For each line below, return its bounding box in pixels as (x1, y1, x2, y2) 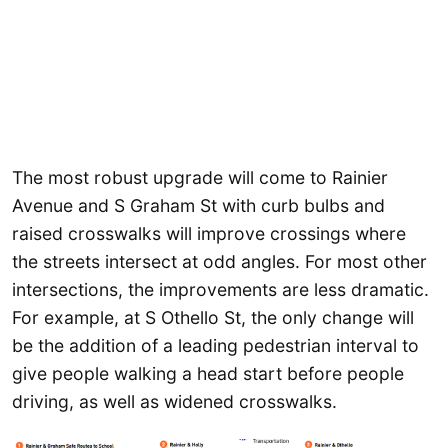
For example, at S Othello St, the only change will (12, 306, 414, 328)
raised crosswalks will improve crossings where (12, 222, 406, 244)
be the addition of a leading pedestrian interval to (12, 334, 419, 356)
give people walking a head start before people (12, 362, 404, 384)
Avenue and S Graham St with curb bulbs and (12, 194, 385, 216)
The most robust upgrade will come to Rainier (12, 166, 388, 188)
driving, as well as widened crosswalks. (12, 390, 337, 412)
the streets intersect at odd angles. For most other (12, 250, 427, 272)
